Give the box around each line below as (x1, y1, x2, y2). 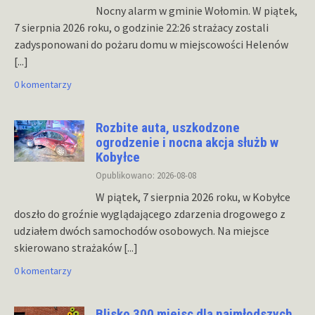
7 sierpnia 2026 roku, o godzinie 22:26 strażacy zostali (14, 20, 269, 35)
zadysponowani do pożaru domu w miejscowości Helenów (14, 37, 288, 52)
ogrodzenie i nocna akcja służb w (96, 134, 278, 151)
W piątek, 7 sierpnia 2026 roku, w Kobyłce (96, 190, 290, 204)
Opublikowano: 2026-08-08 (96, 169, 196, 181)
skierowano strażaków (14, 240, 124, 255)
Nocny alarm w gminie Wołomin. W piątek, (96, 4, 297, 18)
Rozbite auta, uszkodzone (96, 120, 240, 136)
